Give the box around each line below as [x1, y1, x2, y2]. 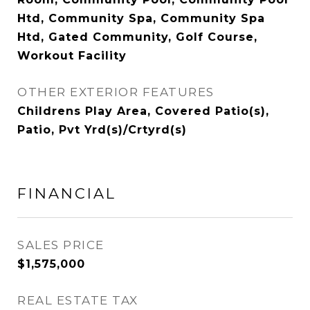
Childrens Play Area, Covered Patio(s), [17, 104, 269, 118]
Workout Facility [17, 49, 127, 62]
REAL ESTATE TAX [17, 293, 138, 307]
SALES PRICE [17, 238, 104, 252]
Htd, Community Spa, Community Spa [17, 12, 265, 25]
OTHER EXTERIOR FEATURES [17, 85, 215, 99]
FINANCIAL [17, 185, 116, 202]
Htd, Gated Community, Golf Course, [17, 30, 257, 44]
